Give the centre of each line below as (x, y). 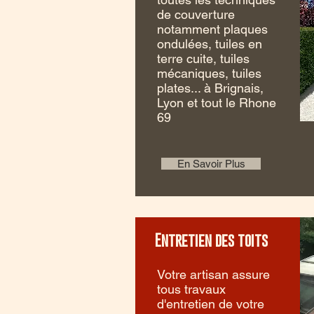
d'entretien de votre (211, 304)
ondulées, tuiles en (210, 44)
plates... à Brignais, (210, 88)
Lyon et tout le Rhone (217, 103)
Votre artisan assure (213, 274)
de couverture (196, 14)
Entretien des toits (211, 240)
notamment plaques (212, 29)
